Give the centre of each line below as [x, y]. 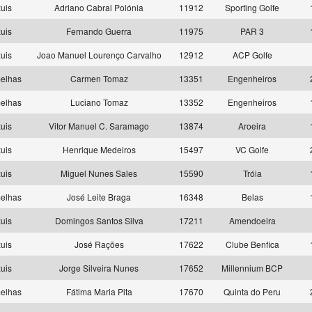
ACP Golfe [252, 55]
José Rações [99, 244]
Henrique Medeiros [99, 149]
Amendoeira [252, 220]
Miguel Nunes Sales [99, 173]
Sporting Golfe [252, 7]
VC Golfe [252, 149]
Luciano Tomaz [99, 102]
